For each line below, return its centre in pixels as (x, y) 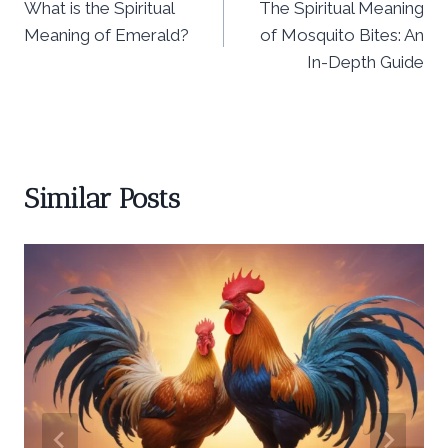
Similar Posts (102, 198)
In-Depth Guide (365, 61)
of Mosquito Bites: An (342, 34)
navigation (87, 21)
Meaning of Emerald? (106, 34)
